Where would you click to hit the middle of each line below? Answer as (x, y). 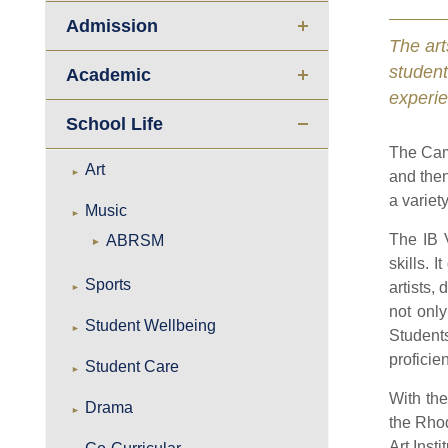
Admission (112, 26)
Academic (109, 75)
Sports (108, 284)
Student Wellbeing (151, 325)
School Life (115, 124)
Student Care (132, 366)
